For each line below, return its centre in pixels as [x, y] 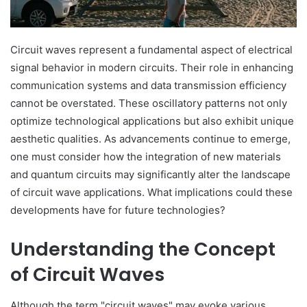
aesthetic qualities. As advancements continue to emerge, [150, 139]
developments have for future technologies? [118, 210]
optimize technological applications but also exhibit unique [152, 121]
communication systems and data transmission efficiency [148, 86]
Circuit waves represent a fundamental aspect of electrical [151, 50]
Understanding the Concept [143, 249]
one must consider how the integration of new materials [146, 157]
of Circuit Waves [87, 275]
